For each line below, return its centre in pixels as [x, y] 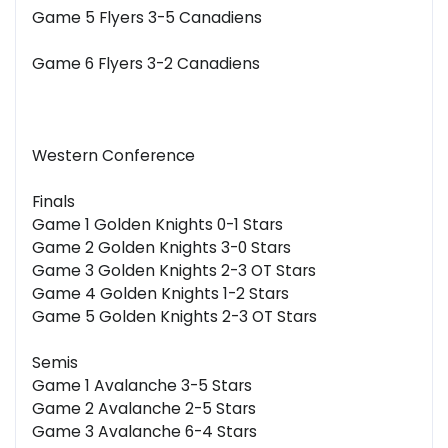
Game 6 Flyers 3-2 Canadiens [146, 64]
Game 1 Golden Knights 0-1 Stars [157, 225]
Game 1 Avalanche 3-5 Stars [142, 386]
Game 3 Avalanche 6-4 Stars [144, 432]
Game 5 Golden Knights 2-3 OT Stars [174, 317]
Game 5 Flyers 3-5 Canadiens [147, 18]
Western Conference [113, 156]
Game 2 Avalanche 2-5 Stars [144, 409]
